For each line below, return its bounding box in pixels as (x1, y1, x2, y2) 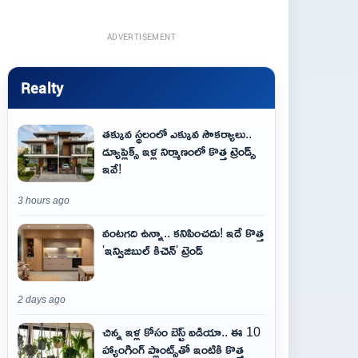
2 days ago (18, 295, 66, 304)
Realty (21, 78, 64, 97)
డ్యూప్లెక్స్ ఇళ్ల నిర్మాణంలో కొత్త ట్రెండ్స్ (102, 139, 256, 163)
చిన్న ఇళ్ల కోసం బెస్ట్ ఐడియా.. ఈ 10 (102, 320, 261, 344)
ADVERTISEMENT (106, 31, 177, 42)
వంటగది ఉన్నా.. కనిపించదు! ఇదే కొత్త (102, 221, 264, 245)
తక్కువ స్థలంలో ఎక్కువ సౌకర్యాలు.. (102, 121, 252, 145)
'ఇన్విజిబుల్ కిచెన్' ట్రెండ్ (102, 238, 203, 262)
